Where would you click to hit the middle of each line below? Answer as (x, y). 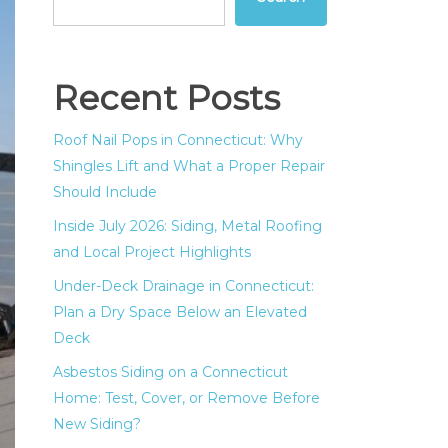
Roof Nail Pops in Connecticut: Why (178, 140)
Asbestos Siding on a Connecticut (171, 372)
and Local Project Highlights (152, 252)
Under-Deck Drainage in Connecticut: (184, 286)
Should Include (105, 192)
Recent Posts (167, 98)
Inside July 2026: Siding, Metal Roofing (188, 226)
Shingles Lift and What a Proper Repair (189, 166)
